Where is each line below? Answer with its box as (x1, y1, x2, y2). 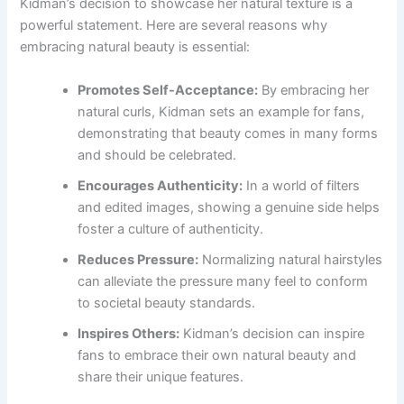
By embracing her (258, 81, 370, 98)
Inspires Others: (78, 325, 180, 342)
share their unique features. (78, 368, 244, 385)
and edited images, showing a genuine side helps (78, 198, 381, 216)
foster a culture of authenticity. (78, 220, 264, 237)
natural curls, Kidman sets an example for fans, (78, 103, 365, 120)
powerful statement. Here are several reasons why (20, 17, 328, 34)
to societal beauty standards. (78, 294, 256, 311)
